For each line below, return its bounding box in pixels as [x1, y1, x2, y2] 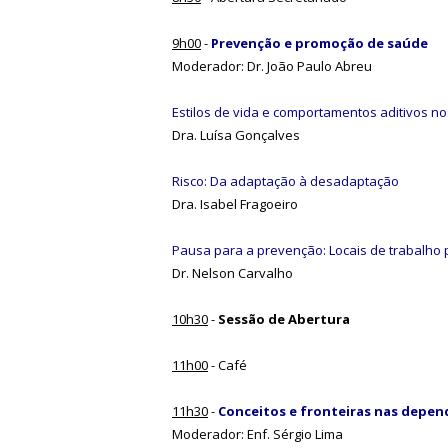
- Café [208, 355, 247, 374]
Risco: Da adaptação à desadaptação [172, 171, 399, 190]
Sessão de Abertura [218, 309, 350, 328]
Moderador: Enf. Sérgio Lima [172, 424, 343, 443]
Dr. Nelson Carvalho [172, 263, 293, 282]
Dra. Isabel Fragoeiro [172, 194, 298, 213]
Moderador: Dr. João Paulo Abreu [172, 56, 372, 75]
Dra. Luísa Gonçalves [172, 125, 300, 144]
